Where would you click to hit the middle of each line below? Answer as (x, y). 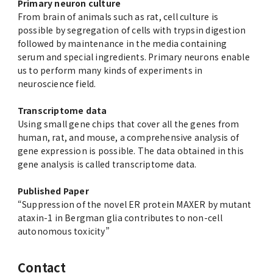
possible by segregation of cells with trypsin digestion (132, 30)
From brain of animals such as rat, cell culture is (118, 16)
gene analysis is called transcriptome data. (107, 164)
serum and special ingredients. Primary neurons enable (133, 56)
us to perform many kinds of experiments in (110, 70)
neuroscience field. (57, 83)
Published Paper (53, 190)
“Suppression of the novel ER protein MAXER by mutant (134, 204)
